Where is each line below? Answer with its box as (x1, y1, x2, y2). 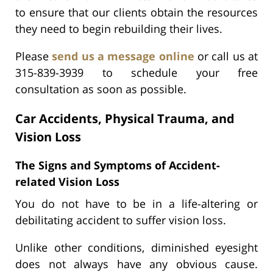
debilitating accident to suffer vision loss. (15, 212, 226, 227)
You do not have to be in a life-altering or (15, 196, 258, 211)
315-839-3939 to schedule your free (15, 65, 258, 80)
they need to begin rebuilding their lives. (15, 21, 222, 36)
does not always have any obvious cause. (15, 256, 258, 271)
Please (15, 48, 52, 63)
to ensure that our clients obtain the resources (15, 4, 258, 19)
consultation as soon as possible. (15, 81, 186, 96)
